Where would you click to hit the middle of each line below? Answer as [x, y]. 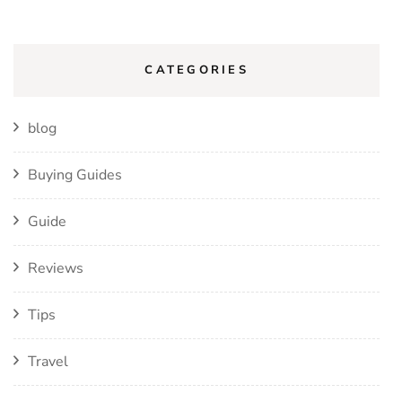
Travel [48, 362]
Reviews [56, 269]
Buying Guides [75, 175]
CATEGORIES [197, 70]
